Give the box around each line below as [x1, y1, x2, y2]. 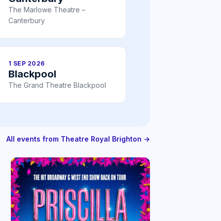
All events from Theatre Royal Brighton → [6, 135, 150, 144]
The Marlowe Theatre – [8, 5, 85, 14]
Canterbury [8, 16, 45, 25]
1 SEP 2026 [8, 60, 45, 68]
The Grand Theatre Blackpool [8, 81, 106, 90]
